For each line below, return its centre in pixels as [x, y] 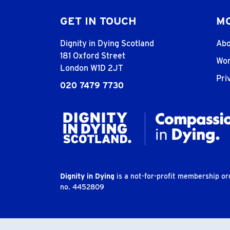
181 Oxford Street [93, 56]
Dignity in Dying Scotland [107, 43]
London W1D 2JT [92, 68]
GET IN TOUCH [98, 21]
